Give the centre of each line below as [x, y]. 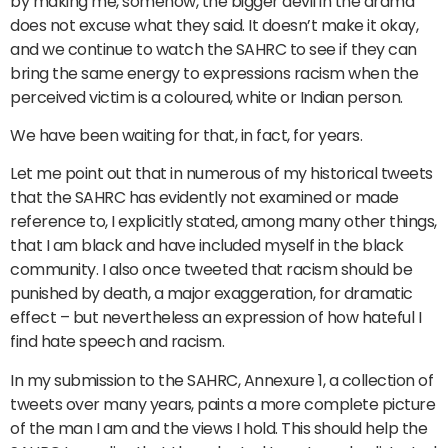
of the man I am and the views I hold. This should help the [218, 428]
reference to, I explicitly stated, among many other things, [223, 222]
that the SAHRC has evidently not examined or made [204, 198]
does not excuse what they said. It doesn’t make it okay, [214, 25]
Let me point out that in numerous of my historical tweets [221, 174]
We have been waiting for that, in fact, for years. [186, 136]
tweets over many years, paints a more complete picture [222, 404]
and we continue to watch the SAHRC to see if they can [213, 49]
